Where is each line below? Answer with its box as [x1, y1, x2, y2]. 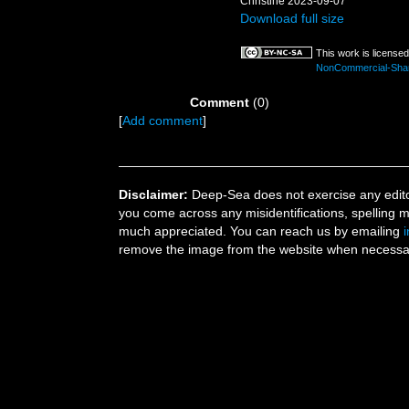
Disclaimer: [119, 187, 188, 202]
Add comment [122, 113, 203, 128]
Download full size [240, 11, 344, 26]
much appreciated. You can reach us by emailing [119, 224, 404, 238]
